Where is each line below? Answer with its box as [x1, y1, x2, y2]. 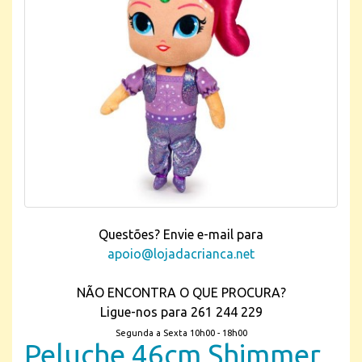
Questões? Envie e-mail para [99, 227, 263, 242]
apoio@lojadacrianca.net [107, 246, 255, 261]
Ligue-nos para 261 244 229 [99, 305, 263, 319]
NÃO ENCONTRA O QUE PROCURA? [76, 285, 286, 300]
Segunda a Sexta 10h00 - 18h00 [115, 328, 247, 338]
